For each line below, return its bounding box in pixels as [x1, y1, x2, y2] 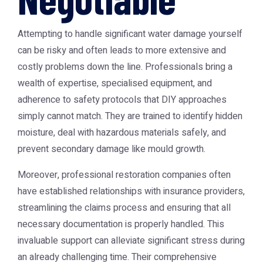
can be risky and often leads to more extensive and [18, 43, 226, 58]
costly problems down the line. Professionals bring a [18, 60, 232, 74]
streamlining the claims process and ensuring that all [18, 201, 231, 215]
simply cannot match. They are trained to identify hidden [18, 109, 242, 123]
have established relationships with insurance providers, [18, 184, 245, 198]
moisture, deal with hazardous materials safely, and [18, 126, 226, 140]
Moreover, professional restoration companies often [18, 168, 231, 182]
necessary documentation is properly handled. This [18, 217, 224, 231]
